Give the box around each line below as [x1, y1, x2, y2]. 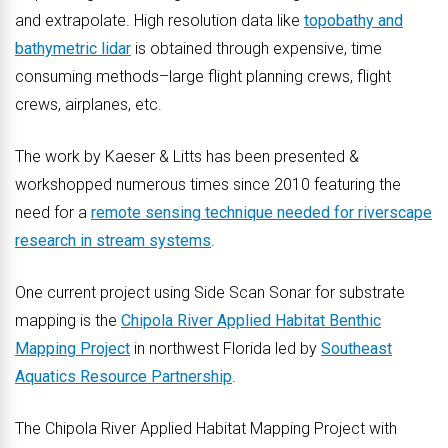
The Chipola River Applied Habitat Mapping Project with [15, 419, 397, 438]
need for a [15, 203, 91, 222]
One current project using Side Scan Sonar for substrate [15, 283, 405, 302]
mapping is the [15, 311, 121, 330]
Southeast [321, 339, 392, 358]
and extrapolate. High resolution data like [15, 11, 304, 30]
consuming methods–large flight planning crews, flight [15, 67, 391, 86]
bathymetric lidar [15, 39, 131, 58]
